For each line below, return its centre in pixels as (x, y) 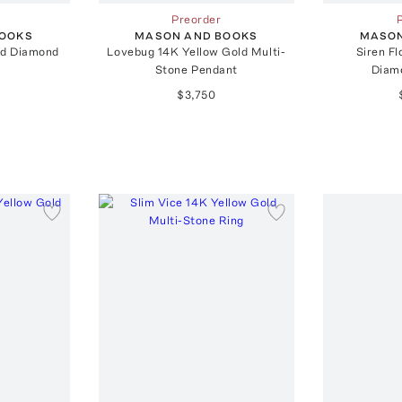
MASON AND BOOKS (197, 35)
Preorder (197, 19)
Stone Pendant (196, 69)
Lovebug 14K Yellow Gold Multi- (197, 51)
